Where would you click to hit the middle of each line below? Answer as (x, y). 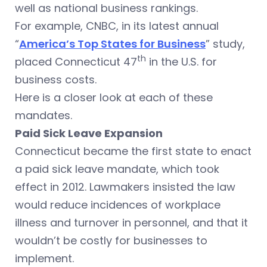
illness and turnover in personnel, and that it (131, 222)
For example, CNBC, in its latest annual (117, 26)
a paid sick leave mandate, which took (117, 169)
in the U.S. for (181, 61)
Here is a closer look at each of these (114, 97)
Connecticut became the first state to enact (133, 151)
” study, (225, 44)
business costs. (56, 79)
